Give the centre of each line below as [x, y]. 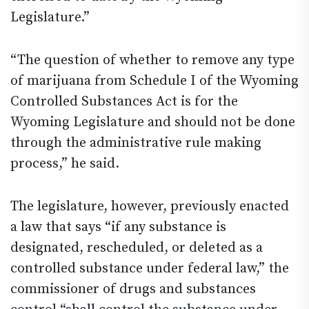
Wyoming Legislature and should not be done [153, 122]
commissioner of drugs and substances [133, 289]
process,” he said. [65, 163]
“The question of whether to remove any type [152, 60]
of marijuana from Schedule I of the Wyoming [154, 81]
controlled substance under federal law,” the [150, 268]
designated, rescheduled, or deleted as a [137, 248]
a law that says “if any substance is [118, 227]
